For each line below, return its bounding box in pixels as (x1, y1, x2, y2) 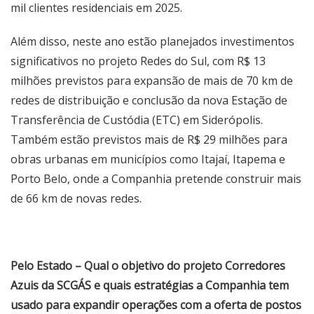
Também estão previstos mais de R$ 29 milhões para (11, 132, 287, 147)
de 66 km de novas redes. (11, 191, 142, 206)
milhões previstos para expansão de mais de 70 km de (11, 73, 293, 88)
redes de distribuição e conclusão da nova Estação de (11, 93, 287, 108)
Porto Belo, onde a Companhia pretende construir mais (11, 171, 301, 186)
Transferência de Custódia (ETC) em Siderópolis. (11, 112, 263, 128)
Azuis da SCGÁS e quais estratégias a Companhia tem (11, 278, 289, 293)
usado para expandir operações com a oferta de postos (11, 297, 301, 313)
